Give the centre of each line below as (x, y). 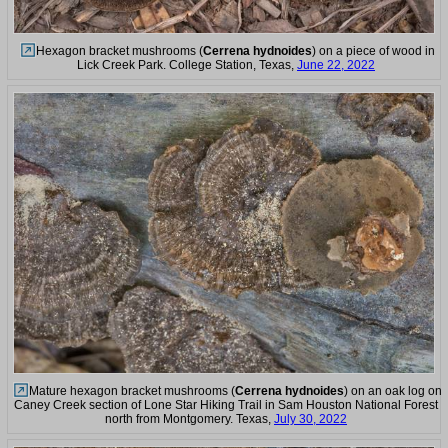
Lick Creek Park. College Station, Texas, (187, 65)
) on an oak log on (393, 390)
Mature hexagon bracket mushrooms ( (132, 390)
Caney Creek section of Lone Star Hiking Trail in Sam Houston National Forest (226, 404)
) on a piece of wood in (373, 51)
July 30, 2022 (310, 418)
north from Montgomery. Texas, (189, 418)
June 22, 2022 (336, 65)
